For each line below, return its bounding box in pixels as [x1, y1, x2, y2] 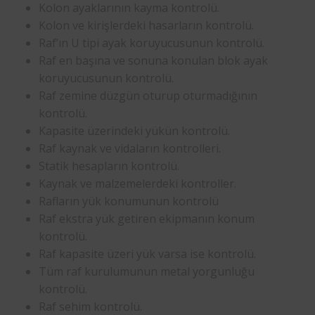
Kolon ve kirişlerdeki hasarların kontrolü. [39, 17, 254, 33]
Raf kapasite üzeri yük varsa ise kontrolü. [39, 245, 256, 262]
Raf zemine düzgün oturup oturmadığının [39, 87, 257, 103]
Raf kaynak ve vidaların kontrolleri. [39, 140, 221, 156]
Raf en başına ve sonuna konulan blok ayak [39, 52, 268, 68]
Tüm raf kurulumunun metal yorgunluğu [39, 263, 255, 279]
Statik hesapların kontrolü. [39, 157, 179, 174]
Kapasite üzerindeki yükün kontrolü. [39, 122, 230, 139]
